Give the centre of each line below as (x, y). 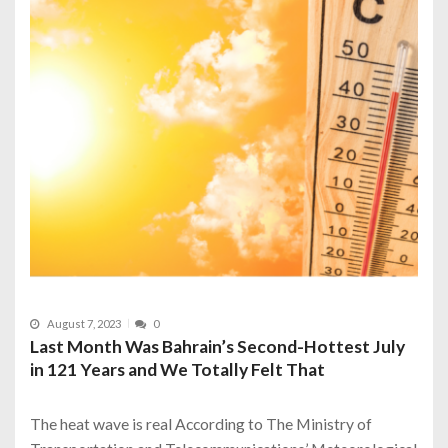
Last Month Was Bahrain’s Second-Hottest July (217, 346)
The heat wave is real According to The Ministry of (201, 423)
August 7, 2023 (84, 323)
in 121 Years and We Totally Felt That (177, 369)
